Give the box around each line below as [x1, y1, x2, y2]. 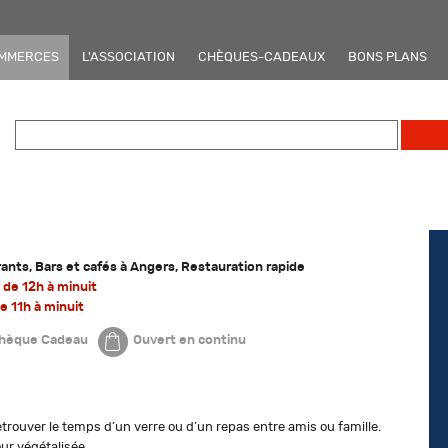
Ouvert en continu [132, 332, 246, 347]
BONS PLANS [348, 50, 427, 64]
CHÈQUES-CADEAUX [198, 50, 325, 64]
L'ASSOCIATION [82, 50, 175, 64]
